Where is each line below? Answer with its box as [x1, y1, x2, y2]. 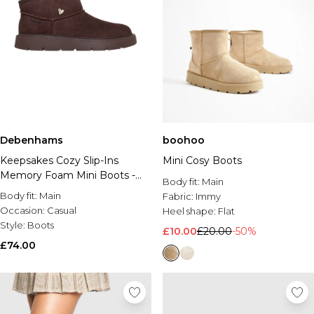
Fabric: [163, 191, 196, 202]
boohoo [163, 134, 205, 146]
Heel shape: [163, 205, 218, 217]
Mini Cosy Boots [163, 154, 242, 167]
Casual [47, 205, 76, 216]
